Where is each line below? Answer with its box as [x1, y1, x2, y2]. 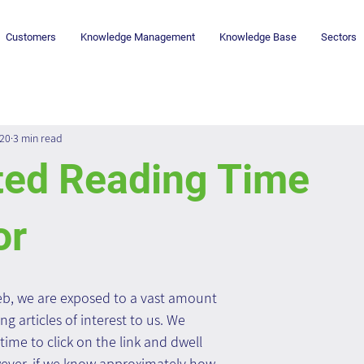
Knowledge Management [80, 31, 196, 44]
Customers [6, 31, 57, 44]
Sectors [321, 31, 357, 44]
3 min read [13, 130, 63, 145]
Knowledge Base [219, 31, 297, 44]
